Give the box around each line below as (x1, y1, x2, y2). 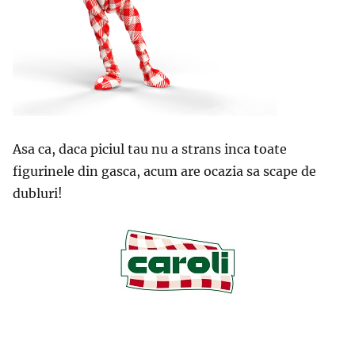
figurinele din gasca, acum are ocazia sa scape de (13, 162, 316, 179)
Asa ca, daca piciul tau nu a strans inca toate (13, 140, 287, 157)
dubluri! (13, 185, 63, 201)
